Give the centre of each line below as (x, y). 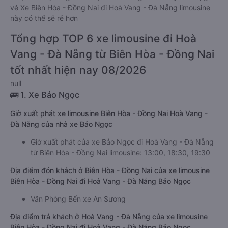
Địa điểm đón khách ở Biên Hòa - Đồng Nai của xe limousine (110, 170)
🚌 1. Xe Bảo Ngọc (45, 95)
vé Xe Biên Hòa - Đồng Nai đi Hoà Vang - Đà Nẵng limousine (110, 7)
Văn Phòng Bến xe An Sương (78, 199)
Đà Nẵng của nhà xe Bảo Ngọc (61, 124)
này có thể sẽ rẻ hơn (44, 18)
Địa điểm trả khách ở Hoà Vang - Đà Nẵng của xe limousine (109, 217)
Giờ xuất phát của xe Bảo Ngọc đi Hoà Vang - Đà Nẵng (122, 142)
